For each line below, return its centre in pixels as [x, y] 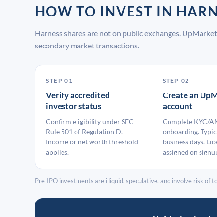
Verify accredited [78, 95]
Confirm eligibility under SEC [90, 121]
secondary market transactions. [87, 45]
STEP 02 [176, 81]
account [178, 106]
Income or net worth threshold [92, 142]
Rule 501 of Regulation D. [84, 132]
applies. [57, 152]
